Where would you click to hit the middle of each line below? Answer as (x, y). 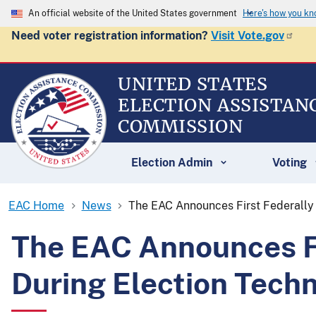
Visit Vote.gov (248, 36)
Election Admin (172, 163)
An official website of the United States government (133, 13)
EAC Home (36, 206)
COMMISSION (181, 126)
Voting (289, 163)
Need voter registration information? (111, 36)
